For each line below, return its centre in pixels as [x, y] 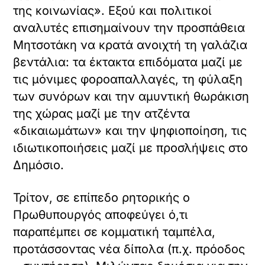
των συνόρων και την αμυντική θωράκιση [131, 96]
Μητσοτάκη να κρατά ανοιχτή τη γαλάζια [130, 45]
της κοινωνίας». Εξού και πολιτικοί [113, 10]
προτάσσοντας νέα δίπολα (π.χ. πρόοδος [129, 249]
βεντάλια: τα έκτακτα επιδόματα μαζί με [128, 62]
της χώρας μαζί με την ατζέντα [102, 113]
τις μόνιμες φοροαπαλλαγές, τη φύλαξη [128, 79]
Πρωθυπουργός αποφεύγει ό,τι [101, 214]
